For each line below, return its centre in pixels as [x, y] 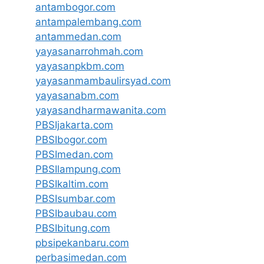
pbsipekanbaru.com [82, 243]
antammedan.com [78, 37]
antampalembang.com [88, 22]
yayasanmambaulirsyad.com [103, 81]
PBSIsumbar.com [75, 199]
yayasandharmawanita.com [101, 110]
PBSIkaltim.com [72, 184]
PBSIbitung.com [73, 228]
